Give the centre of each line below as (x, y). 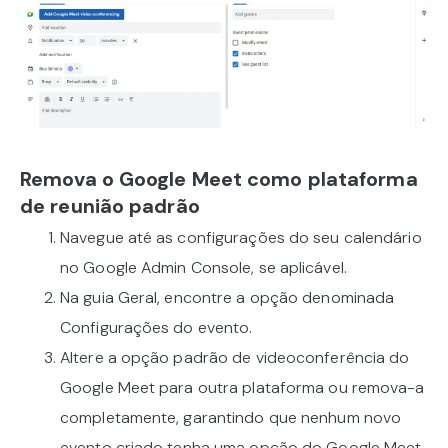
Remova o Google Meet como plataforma (219, 178)
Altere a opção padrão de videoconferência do (235, 357)
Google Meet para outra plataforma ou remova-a (242, 387)
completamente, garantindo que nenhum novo (231, 417)
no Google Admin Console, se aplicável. (203, 267)
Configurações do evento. (156, 327)
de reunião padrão (110, 205)
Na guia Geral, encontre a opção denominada (227, 297)
